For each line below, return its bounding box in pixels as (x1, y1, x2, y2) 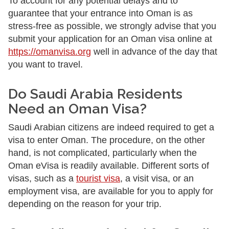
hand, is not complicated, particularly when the (8, 148, 197, 158)
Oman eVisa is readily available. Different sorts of (8, 161, 209, 171)
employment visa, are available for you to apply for (8, 186, 213, 196)
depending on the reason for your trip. (8, 199, 162, 209)
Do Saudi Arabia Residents (8, 86, 182, 102)
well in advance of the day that (91, 47, 217, 57)
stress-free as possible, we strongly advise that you (8, 21, 216, 31)
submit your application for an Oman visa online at (8, 34, 212, 44)
